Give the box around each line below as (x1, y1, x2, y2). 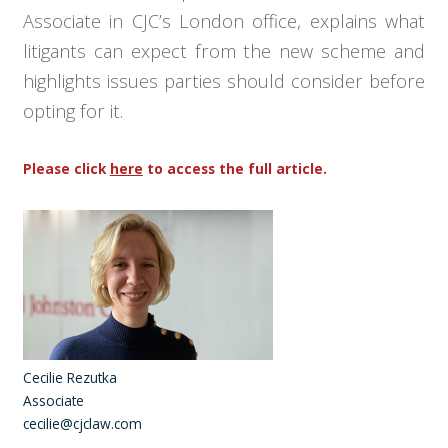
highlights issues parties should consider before (22, 69, 426, 94)
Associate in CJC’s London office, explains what (22, 9, 426, 34)
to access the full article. (142, 158, 331, 178)
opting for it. (22, 99, 123, 124)
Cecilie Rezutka (22, 368, 121, 388)
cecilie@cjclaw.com (22, 414, 142, 434)
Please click (22, 158, 110, 178)
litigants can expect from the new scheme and (22, 39, 426, 64)
